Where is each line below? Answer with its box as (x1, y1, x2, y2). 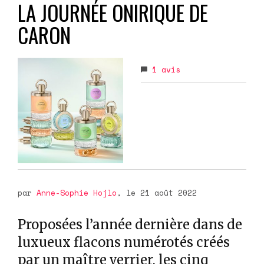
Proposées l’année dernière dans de (18, 216, 242, 233)
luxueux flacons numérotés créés (18, 233, 230, 250)
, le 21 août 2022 (117, 186, 197, 199)
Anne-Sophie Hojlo (37, 186, 117, 199)
